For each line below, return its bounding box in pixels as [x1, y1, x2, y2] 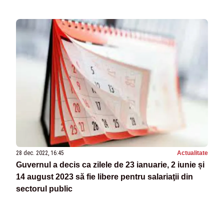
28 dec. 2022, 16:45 [16, 149, 64, 157]
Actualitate [177, 149, 208, 157]
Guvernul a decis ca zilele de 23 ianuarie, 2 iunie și [16, 160, 204, 169]
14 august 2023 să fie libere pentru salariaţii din [16, 172, 193, 181]
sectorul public [16, 184, 72, 193]
